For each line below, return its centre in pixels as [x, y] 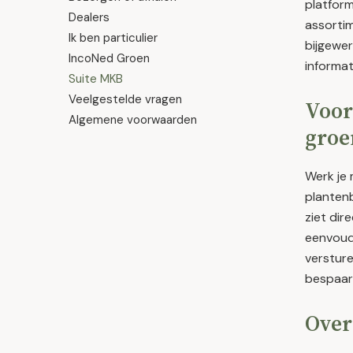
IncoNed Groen [109, 58]
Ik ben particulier [113, 38]
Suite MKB [96, 79]
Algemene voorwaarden [133, 120]
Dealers [89, 17]
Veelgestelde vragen [125, 99]
